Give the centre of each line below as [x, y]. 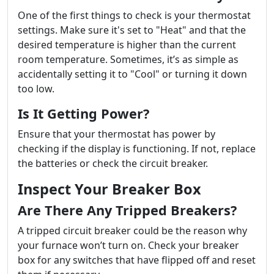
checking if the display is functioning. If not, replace [137, 149]
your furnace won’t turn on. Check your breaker [128, 245]
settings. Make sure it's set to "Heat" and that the [132, 30]
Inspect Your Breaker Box [109, 189]
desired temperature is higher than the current [127, 45]
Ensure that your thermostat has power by [117, 134]
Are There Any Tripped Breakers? [127, 210]
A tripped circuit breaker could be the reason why [132, 231]
